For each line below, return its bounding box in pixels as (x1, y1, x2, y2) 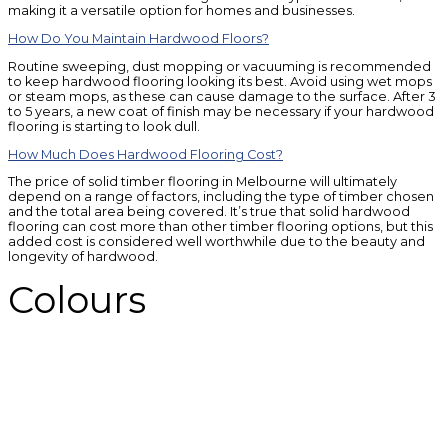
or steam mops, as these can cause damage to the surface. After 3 (8, 88, 436, 104)
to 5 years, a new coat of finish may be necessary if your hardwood (8, 103, 434, 119)
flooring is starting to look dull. (8, 118, 200, 134)
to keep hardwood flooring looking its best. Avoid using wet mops (8, 73, 432, 89)
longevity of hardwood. (8, 249, 158, 265)
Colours (8, 277, 146, 323)
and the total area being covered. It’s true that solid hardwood (8, 204, 410, 220)
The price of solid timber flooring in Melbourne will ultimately (8, 174, 397, 190)
